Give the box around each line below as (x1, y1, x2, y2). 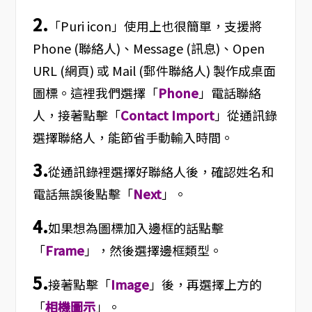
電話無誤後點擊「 (32, 185, 133, 203)
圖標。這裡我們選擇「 (32, 84, 158, 102)
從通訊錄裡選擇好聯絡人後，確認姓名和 (47, 162, 274, 181)
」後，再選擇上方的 (148, 275, 262, 294)
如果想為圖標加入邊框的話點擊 (47, 219, 224, 237)
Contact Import (120, 106, 214, 125)
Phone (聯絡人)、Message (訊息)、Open (32, 39, 265, 58)
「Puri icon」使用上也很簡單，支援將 (47, 17, 262, 36)
